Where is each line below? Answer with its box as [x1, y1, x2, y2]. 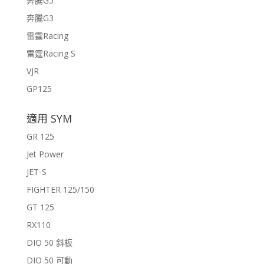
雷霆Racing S [26, 47, 75, 59]
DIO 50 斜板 [26, 236, 72, 248]
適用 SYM [26, 111, 72, 126]
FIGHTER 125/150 [26, 183, 94, 195]
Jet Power [26, 148, 64, 160]
